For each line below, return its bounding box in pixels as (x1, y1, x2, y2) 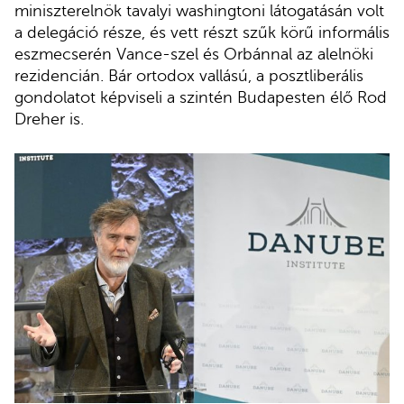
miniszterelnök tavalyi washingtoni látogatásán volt (14, 2, 384, 21)
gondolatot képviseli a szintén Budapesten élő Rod (14, 88, 387, 107)
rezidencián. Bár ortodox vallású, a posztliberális (14, 67, 363, 86)
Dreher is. (14, 110, 84, 129)
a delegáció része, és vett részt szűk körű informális (14, 23, 390, 42)
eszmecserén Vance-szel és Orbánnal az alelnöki (14, 45, 373, 64)
